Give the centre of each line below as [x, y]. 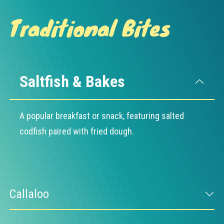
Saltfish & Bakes [72, 81]
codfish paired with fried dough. [76, 131]
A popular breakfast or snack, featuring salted [101, 115]
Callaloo [29, 194]
